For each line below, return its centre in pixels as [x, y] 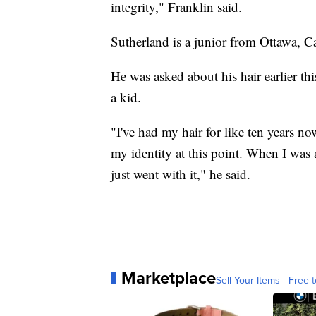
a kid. [126, 97]
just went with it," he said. [181, 174]
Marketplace [169, 278]
